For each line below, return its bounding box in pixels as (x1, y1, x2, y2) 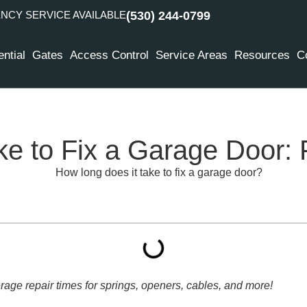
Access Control (70, 49, 149, 62)
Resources (234, 49, 291, 62)
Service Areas (156, 49, 228, 62)
